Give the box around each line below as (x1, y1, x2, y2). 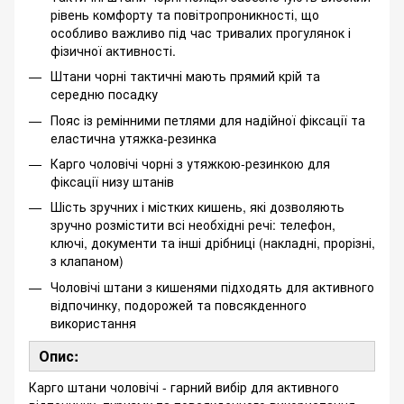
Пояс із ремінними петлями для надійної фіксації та (50, 110, 365, 129)
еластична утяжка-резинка (50, 128, 216, 147)
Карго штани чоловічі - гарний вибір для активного (29, 377, 339, 396)
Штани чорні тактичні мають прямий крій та (50, 67, 320, 86)
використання (50, 313, 136, 332)
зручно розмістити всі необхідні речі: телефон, (50, 216, 335, 234)
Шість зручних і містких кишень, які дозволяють (50, 197, 344, 216)
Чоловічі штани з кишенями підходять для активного (50, 277, 374, 296)
